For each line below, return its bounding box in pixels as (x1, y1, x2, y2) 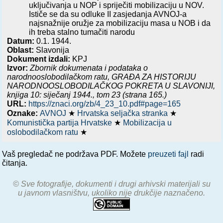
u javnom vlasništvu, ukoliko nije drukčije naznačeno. (18, 188, 205, 197)
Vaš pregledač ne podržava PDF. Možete (2, 149, 148, 158)
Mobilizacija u (123, 118, 172, 127)
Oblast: (7, 45, 34, 54)
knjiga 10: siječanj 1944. (7, 90, 93, 99)
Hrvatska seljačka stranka (77, 109, 170, 117)
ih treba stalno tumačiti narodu (29, 27, 135, 36)
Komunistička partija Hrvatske (7, 118, 114, 127)
